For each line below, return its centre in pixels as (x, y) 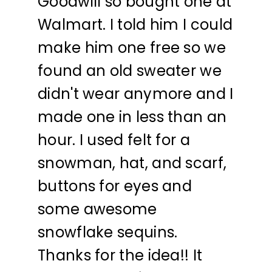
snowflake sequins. (108, 232)
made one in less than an (132, 117)
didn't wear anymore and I (136, 93)
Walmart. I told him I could (135, 24)
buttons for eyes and (115, 186)
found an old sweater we (130, 70)
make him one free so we (132, 47)
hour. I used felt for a (114, 140)
